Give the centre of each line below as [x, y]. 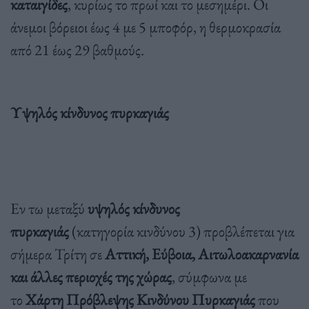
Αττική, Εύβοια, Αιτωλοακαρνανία [202, 253]
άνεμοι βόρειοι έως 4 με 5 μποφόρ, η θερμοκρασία [146, 27]
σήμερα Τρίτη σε [58, 253]
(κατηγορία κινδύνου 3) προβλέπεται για [183, 231]
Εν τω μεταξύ [49, 208]
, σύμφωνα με [209, 276]
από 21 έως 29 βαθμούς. [77, 49]
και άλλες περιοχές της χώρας [91, 276]
